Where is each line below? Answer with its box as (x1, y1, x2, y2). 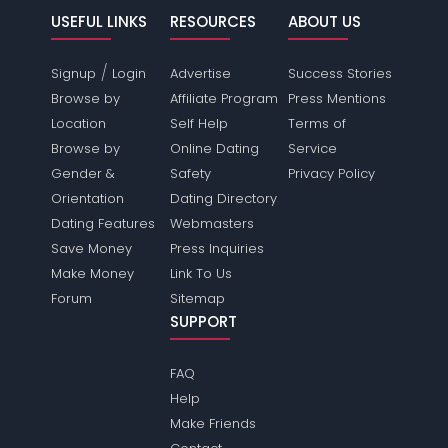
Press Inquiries (169, 239, 264, 259)
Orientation (51, 189, 125, 209)
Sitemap (169, 289, 225, 309)
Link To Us (169, 264, 232, 284)
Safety (169, 164, 211, 184)
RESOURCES (169, 11, 256, 33)
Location (51, 114, 107, 134)
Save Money (51, 239, 133, 259)
